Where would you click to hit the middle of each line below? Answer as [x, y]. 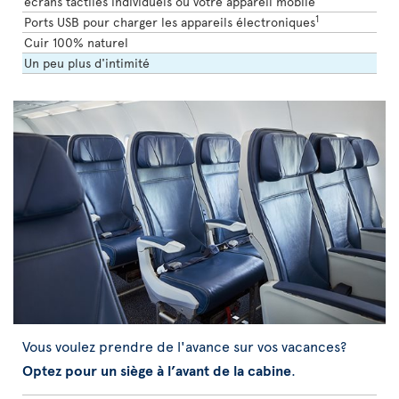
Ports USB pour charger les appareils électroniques [170, 22]
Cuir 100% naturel [76, 43]
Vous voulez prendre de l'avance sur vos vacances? [184, 345]
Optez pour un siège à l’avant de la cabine [157, 369]
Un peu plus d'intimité [87, 63]
